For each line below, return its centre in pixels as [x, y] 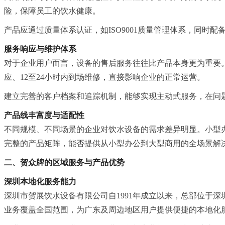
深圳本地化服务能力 [40, 181]
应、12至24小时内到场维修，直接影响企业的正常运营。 [104, 77]
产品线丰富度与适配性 [44, 115]
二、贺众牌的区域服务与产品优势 [64, 162]
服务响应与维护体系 [40, 49]
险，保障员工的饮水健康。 [52, 11]
